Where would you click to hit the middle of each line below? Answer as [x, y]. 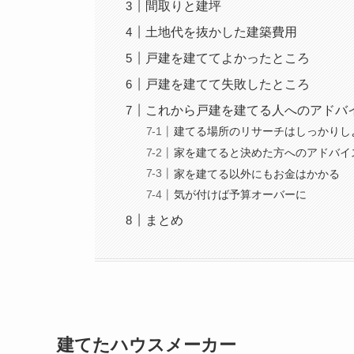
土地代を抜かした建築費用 [222, 32]
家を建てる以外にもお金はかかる [257, 173]
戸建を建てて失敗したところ [228, 84]
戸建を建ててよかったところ [228, 58]
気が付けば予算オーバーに [241, 195]
